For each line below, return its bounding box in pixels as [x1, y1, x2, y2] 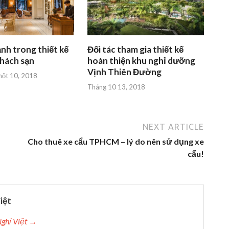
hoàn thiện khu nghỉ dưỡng [87, 55, 196, 66]
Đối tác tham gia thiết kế [87, 44, 184, 55]
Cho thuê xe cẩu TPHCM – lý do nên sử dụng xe [28, 136, 204, 146]
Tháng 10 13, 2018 [87, 82, 146, 91]
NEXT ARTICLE [143, 122, 204, 131]
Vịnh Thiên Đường [87, 66, 162, 78]
